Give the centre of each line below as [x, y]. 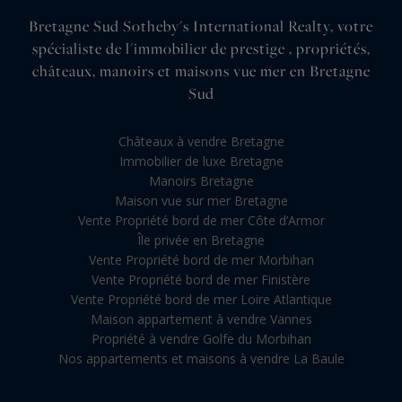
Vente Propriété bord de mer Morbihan [201, 259]
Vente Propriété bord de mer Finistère [201, 279]
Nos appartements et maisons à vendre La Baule [201, 358]
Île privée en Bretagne [201, 240]
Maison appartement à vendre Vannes [201, 319]
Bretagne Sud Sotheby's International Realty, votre [201, 26]
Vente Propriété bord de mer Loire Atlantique [201, 299]
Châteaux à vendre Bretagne [201, 141]
